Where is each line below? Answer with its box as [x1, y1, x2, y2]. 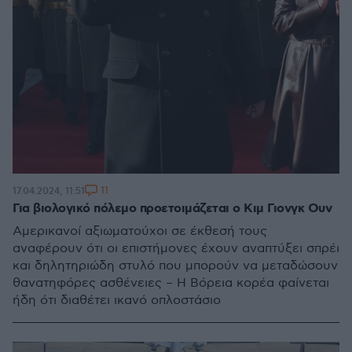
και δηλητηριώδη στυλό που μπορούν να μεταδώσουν [13, 258, 338, 273]
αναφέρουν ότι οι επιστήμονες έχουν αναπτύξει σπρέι [13, 241, 339, 256]
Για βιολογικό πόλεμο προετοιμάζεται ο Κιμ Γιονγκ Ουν [13, 200, 332, 217]
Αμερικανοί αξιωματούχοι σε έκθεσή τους [13, 224, 267, 239]
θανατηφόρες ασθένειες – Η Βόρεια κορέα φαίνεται [13, 276, 329, 291]
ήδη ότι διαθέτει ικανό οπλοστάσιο [13, 293, 221, 308]
